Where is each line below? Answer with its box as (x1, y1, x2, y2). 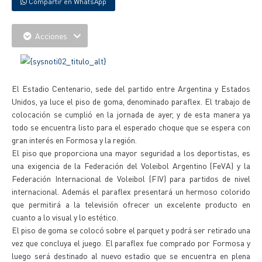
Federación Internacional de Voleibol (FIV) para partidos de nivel (12, 173, 250, 184)
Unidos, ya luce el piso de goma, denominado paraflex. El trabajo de (12, 96, 250, 106)
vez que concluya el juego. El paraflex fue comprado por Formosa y (12, 237, 250, 248)
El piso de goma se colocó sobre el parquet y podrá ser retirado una (12, 225, 250, 235)
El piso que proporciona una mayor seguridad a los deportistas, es (12, 147, 250, 158)
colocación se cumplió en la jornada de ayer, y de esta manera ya (12, 109, 250, 119)
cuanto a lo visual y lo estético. (12, 212, 118, 222)
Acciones (32, 30, 71, 41)
